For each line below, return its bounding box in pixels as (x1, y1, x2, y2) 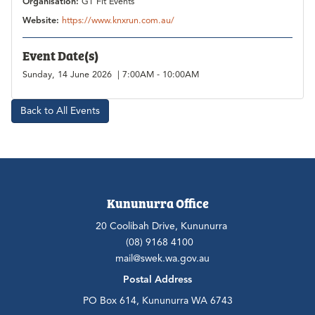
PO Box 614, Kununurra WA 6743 (82, 295, 233, 307)
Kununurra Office (106, 194, 209, 212)
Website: (22, 15, 62, 27)
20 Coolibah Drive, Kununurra (92, 220, 227, 233)
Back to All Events (20, 105, 100, 117)
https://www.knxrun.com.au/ (62, 15, 174, 27)
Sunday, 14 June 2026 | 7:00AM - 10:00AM (22, 69, 199, 81)
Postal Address (123, 274, 192, 286)
